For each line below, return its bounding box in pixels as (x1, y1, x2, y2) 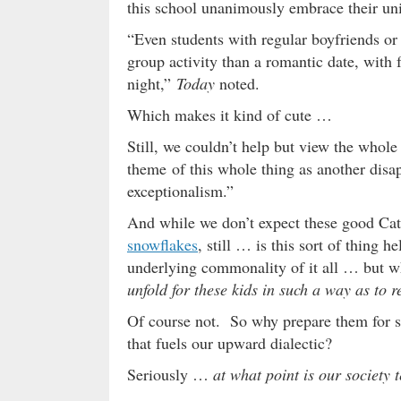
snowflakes (127, 233, 198, 255)
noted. (215, 72, 260, 94)
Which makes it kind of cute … (127, 103, 332, 125)
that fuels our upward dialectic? (127, 331, 332, 354)
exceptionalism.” (127, 179, 234, 201)
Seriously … (127, 363, 213, 385)
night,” (127, 72, 176, 94)
